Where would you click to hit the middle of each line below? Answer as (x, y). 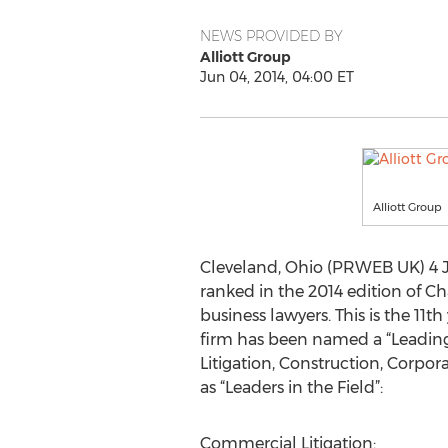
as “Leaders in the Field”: (291, 387)
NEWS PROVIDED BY (271, 36)
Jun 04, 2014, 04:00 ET (276, 77)
